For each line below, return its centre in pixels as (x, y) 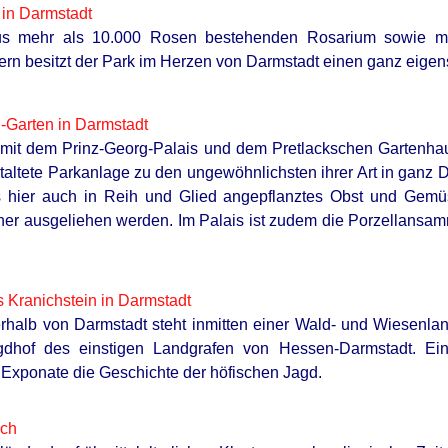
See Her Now (291, 22)
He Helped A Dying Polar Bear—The (210, 294)
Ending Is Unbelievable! (156, 318)
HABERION (85, 268)
